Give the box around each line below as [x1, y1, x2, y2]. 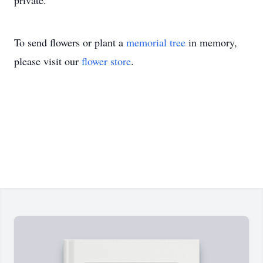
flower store [82, 54, 131, 68]
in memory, [186, 35, 237, 49]
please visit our [14, 54, 82, 68]
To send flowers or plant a [14, 35, 126, 49]
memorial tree [126, 35, 186, 49]
